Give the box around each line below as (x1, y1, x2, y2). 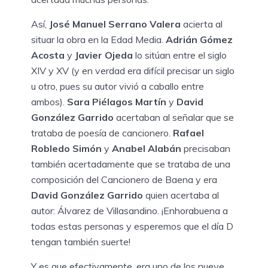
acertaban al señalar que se (114, 111, 234, 123)
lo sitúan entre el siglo (133, 48, 227, 61)
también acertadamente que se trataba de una (31, 157, 230, 170)
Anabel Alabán (112, 142, 181, 154)
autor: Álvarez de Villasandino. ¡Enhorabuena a (31, 204, 228, 217)
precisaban (181, 142, 230, 154)
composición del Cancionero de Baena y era (31, 173, 217, 185)
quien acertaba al (143, 188, 219, 201)
